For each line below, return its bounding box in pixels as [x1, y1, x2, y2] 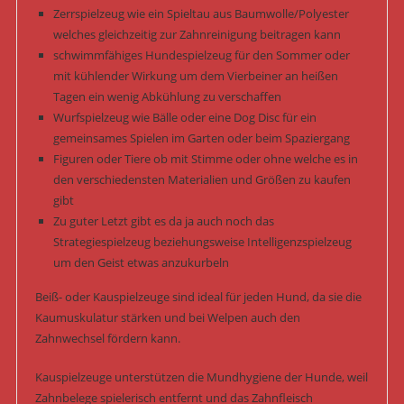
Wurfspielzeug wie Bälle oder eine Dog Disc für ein [52, 109, 317, 126]
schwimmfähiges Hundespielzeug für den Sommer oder [52, 47, 350, 64]
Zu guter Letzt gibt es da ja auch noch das [52, 213, 274, 230]
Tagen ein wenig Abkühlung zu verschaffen [52, 88, 281, 106]
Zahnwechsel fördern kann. [34, 330, 180, 347]
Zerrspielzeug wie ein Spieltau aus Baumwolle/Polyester [52, 5, 349, 23]
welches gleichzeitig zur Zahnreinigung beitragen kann [52, 26, 341, 43]
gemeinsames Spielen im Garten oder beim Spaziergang [52, 130, 350, 147]
